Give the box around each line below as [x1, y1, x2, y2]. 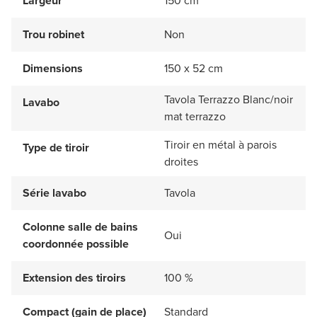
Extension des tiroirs [23, 270, 126, 287]
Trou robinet [23, 26, 84, 43]
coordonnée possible [23, 236, 129, 253]
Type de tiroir [23, 139, 89, 156]
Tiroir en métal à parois [164, 137, 277, 154]
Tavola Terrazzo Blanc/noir [164, 91, 293, 108]
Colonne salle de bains [23, 219, 138, 236]
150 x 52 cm [164, 60, 223, 77]
